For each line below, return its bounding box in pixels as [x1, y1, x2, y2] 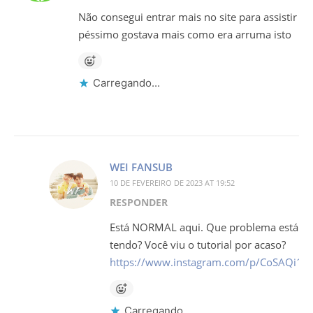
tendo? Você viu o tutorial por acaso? [110, 238, 286, 252]
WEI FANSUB [110, 160, 173, 175]
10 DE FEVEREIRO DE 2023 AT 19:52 [110, 177, 235, 189]
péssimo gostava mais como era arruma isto [78, 27, 291, 42]
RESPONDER [110, 196, 168, 210]
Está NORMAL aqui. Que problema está [110, 220, 298, 235]
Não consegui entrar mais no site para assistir [78, 10, 297, 24]
